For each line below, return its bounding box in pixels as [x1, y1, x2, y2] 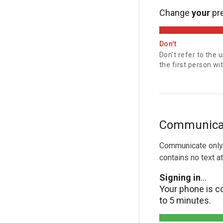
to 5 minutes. [159, 195, 211, 206]
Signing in [159, 172, 201, 183]
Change [159, 7, 192, 18]
